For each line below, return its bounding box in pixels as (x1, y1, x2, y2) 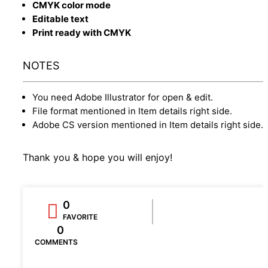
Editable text (32, 13, 89, 25)
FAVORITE (63, 212, 98, 221)
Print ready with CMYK (32, 26, 131, 38)
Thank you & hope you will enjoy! (23, 151, 172, 163)
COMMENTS (35, 237, 78, 246)
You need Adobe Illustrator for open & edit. (32, 91, 213, 103)
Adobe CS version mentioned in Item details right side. (32, 118, 263, 130)
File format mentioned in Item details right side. (32, 105, 232, 117)
